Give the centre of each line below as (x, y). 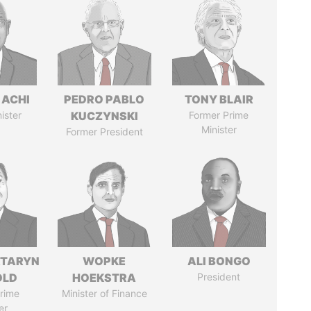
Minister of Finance (104, 293)
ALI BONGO (219, 261)
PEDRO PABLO (104, 99)
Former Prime (219, 115)
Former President (104, 132)
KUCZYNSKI (104, 116)
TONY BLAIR (219, 99)
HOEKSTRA (104, 278)
